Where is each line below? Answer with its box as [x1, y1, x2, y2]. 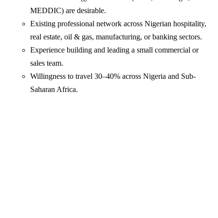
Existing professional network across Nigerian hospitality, [30, 19, 207, 28]
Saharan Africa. [30, 85, 78, 94]
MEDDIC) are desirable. [30, 6, 107, 15]
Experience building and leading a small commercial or [30, 46, 199, 54]
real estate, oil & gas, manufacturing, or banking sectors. [30, 33, 202, 41]
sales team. [30, 59, 64, 68]
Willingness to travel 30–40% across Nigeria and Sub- [30, 72, 196, 81]
